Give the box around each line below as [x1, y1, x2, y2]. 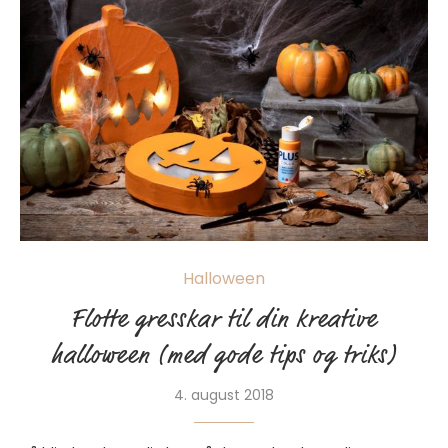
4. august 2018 [174, 385, 274, 405]
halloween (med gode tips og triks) [51, 342, 397, 368]
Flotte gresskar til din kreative [71, 306, 377, 332]
